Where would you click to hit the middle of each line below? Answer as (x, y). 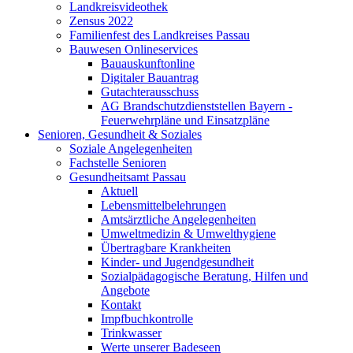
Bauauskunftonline (148, 63)
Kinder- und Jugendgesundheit (177, 262)
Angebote (125, 290)
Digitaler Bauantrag (150, 78)
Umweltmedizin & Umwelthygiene (188, 234)
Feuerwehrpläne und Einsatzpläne (185, 120)
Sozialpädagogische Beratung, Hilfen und (204, 276)
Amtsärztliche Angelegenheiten (178, 219)
